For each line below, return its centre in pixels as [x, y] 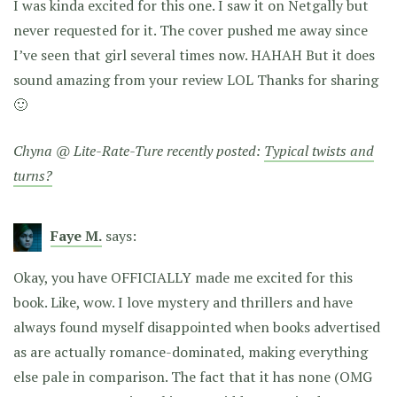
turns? [33, 175]
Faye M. [76, 235]
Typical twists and [319, 150]
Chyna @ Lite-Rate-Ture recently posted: [139, 150]
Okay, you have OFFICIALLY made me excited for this [183, 277]
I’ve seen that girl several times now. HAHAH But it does [194, 54]
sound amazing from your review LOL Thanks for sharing [196, 79]
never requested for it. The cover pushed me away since [191, 30]
